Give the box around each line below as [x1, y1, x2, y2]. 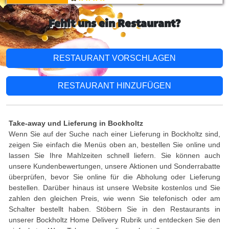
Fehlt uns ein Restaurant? [49, 19, 180, 30]
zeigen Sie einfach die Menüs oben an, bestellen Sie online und [9, 141, 220, 149]
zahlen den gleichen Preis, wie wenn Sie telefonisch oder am [9, 194, 220, 202]
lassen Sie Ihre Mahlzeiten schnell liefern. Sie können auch [9, 151, 220, 159]
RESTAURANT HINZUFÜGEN [58, 81, 171, 90]
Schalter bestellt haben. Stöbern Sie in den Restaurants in [9, 205, 220, 213]
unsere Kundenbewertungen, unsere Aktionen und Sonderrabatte [9, 162, 220, 170]
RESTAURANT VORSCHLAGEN [53, 54, 176, 62]
